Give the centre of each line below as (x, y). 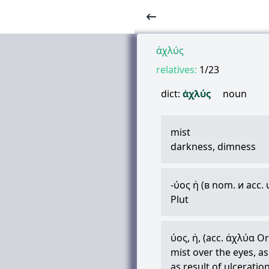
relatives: (177, 70)
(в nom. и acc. (232, 185)
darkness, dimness (213, 147)
